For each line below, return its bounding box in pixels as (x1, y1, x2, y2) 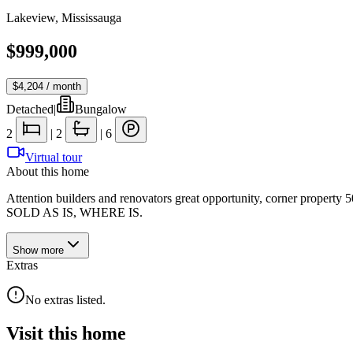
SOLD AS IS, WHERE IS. (6, 205, 143, 219)
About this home (6, 164, 89, 178)
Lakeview (6, 11, 55, 24)
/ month (43, 80, 81, 92)
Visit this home (6, 322, 126, 344)
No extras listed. (25, 292, 106, 307)
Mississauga (61, 11, 121, 24)
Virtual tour (25, 150, 82, 164)
